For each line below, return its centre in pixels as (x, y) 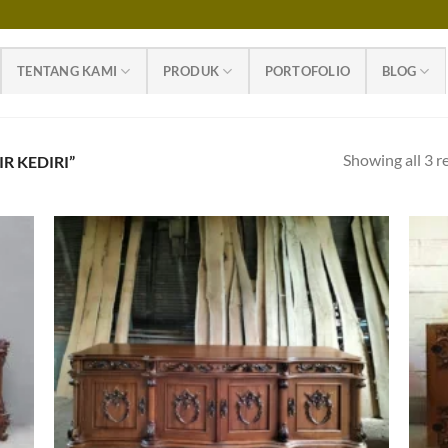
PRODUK (191, 70)
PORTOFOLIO (307, 70)
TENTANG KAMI (67, 70)
